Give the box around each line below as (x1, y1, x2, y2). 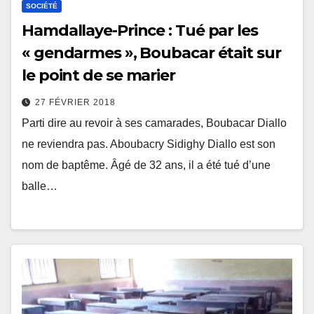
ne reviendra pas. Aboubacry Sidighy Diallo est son (22, 138, 275, 151)
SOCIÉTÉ (26, 2, 57, 11)
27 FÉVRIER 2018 (35, 97, 116, 108)
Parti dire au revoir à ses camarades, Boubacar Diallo (22, 117, 287, 130)
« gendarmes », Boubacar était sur (22, 43, 281, 63)
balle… (22, 180, 57, 193)
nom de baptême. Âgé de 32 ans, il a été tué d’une (22, 159, 271, 172)
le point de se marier (22, 66, 175, 86)
